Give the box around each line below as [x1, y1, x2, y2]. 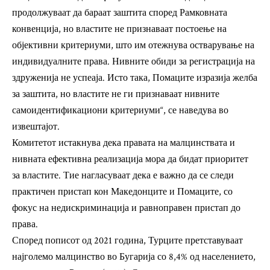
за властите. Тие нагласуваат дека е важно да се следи [12, 169, 234, 182]
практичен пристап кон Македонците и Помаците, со [12, 186, 233, 198]
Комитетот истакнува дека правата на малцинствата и [12, 137, 235, 149]
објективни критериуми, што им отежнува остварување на [12, 39, 254, 52]
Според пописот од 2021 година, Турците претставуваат [12, 234, 243, 247]
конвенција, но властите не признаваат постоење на [12, 23, 227, 36]
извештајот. [12, 121, 60, 133]
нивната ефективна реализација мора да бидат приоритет [12, 153, 248, 166]
